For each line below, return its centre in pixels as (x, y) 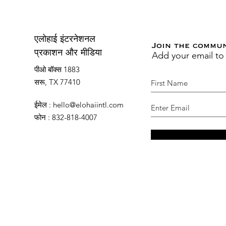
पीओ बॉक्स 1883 (57, 69)
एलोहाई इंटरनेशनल (65, 40)
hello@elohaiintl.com (88, 104)
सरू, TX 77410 (57, 82)
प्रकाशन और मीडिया (68, 53)
